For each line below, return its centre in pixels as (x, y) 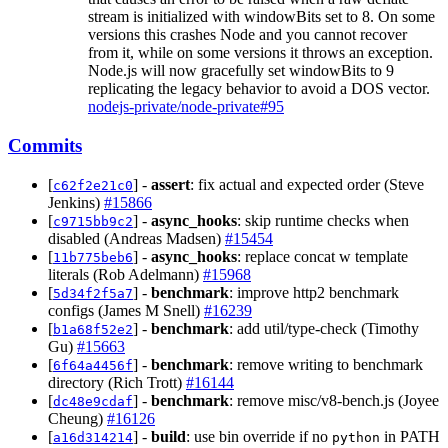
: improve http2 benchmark (314, 292)
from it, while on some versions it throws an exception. (260, 53)
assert (170, 184)
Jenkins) (76, 202)
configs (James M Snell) (126, 310)
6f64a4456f (93, 365)
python (356, 437)
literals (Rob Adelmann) (125, 274)
